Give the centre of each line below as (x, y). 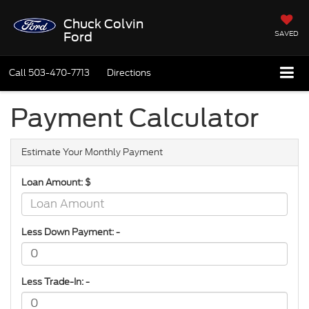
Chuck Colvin (103, 23)
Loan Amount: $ (56, 182)
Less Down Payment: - (71, 232)
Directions (129, 73)
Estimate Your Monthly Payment (92, 152)
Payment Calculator (134, 118)
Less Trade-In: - (56, 281)
